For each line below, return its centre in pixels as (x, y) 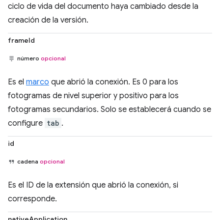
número (29, 58)
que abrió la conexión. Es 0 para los (114, 82)
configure (26, 123)
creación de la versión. (48, 20)
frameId (21, 40)
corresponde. (32, 199)
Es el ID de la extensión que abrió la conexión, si (93, 185)
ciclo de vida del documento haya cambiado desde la (103, 6)
